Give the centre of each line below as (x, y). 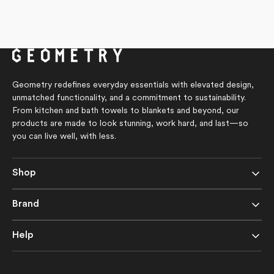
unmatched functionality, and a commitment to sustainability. (129, 98)
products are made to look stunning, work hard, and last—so (130, 124)
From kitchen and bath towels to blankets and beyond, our (126, 111)
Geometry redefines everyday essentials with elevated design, (133, 85)
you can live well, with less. (64, 137)
